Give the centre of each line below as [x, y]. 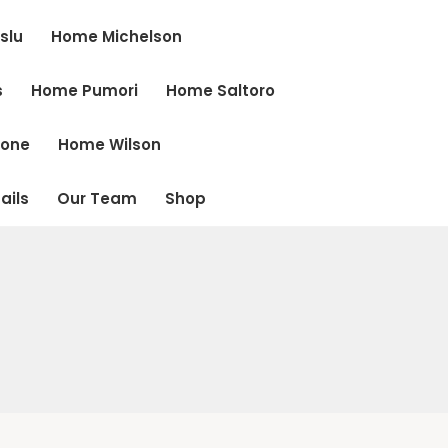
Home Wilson [110, 144]
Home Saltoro [221, 90]
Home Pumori [85, 90]
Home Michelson [117, 36]
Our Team [97, 198]
